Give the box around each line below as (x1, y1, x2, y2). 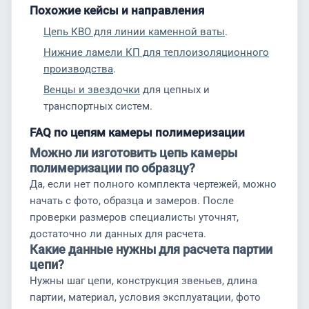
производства (43, 63, 113, 75)
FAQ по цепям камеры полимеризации (30, 126, 245, 139)
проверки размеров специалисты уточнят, (30, 211, 239, 223)
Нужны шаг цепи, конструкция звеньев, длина (30, 275, 257, 287)
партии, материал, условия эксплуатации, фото (30, 291, 261, 303)
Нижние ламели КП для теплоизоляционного (43, 46, 269, 59)
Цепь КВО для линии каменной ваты (43, 26, 225, 38)
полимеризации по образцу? (30, 161, 195, 175)
